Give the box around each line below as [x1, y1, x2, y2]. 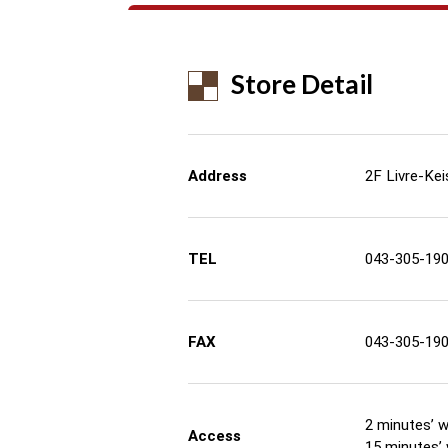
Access [188, 427, 241, 445]
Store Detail [231, 68, 373, 100]
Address [188, 167, 247, 185]
